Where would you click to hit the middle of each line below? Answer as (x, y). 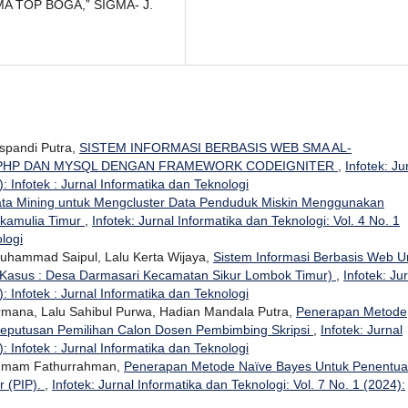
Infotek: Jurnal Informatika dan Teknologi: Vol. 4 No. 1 (246, 220)
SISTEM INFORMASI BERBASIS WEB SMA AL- (215, 147)
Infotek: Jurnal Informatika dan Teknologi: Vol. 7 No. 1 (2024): (229, 384)
